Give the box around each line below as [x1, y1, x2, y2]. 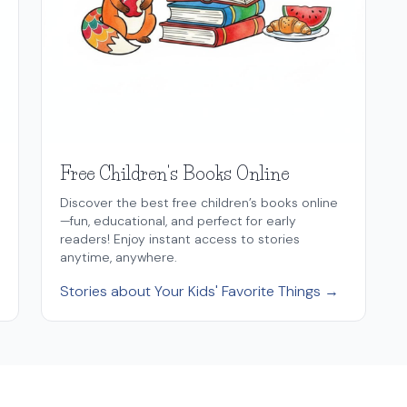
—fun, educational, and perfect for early [60, 212, 297, 229]
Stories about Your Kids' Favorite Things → [60, 281, 340, 301]
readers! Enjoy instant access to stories [60, 230, 301, 247]
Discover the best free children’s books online [60, 194, 339, 211]
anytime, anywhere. [60, 248, 178, 265]
